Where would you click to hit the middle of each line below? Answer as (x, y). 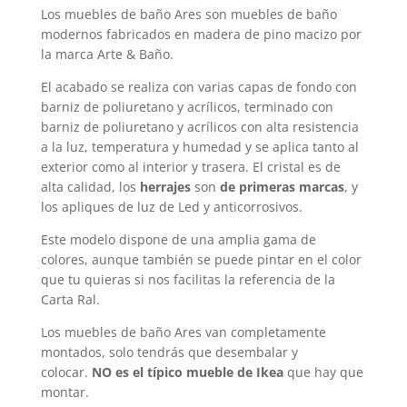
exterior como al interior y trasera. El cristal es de (190, 167)
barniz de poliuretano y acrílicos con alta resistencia (199, 127)
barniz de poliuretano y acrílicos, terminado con (187, 107)
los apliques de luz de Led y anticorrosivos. (171, 207)
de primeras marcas (282, 187)
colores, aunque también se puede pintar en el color (201, 260)
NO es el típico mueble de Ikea (187, 372)
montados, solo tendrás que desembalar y (169, 352)
